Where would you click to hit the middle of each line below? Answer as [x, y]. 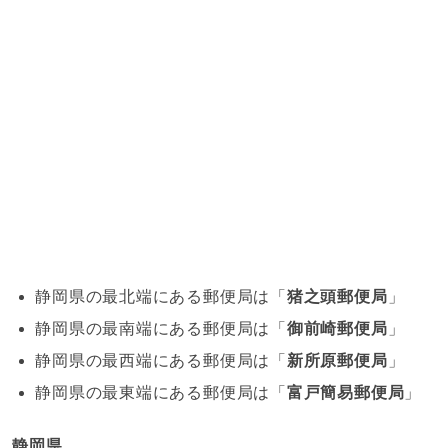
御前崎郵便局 [337, 329]
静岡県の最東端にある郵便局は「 [161, 393]
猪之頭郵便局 [337, 297]
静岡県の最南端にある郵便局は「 [161, 329]
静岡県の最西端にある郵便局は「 [161, 361]
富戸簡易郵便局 [345, 393]
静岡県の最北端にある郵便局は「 [161, 297]
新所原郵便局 [337, 361]
